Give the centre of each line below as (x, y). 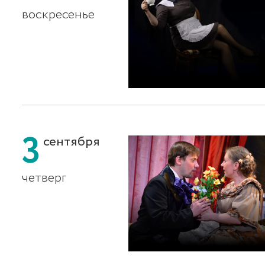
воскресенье (59, 14)
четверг (44, 177)
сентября (70, 141)
